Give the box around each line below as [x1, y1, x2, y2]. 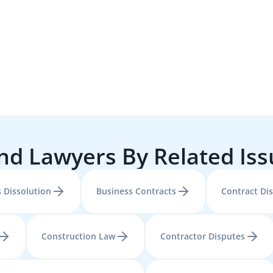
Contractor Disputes [160, 230, 245, 242]
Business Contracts [96, 185, 176, 197]
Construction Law [41, 230, 115, 242]
